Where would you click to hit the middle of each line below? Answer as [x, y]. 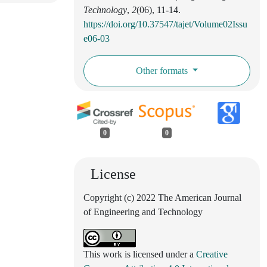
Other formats [163, 70]
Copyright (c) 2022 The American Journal [162, 197]
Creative [212, 254]
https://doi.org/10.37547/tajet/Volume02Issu [165, 24]
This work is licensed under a [140, 254]
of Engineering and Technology [143, 212]
